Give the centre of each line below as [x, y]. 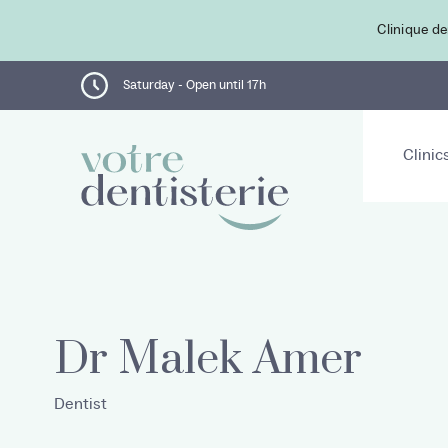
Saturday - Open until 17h [194, 85]
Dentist [80, 403]
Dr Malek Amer [207, 360]
